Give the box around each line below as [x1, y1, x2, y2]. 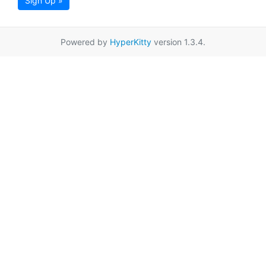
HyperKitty [110, 37, 151, 47]
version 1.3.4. [151, 37, 205, 47]
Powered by [61, 37, 110, 47]
